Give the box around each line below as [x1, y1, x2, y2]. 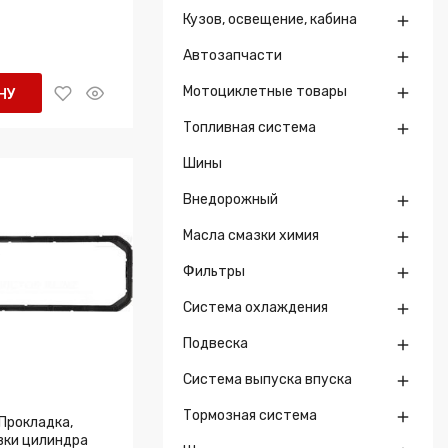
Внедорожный [183, 191, 278, 208]
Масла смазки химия [183, 227, 319, 244]
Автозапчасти [183, 47, 282, 64]
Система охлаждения [183, 299, 328, 316]
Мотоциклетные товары [183, 83, 347, 100]
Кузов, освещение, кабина [183, 11, 357, 28]
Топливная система [183, 119, 316, 136]
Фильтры [183, 263, 245, 280]
